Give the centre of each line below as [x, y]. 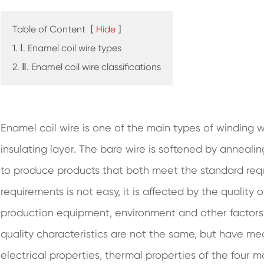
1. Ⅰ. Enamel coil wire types [67, 48]
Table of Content [49, 29]
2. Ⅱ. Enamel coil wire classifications [87, 67]
